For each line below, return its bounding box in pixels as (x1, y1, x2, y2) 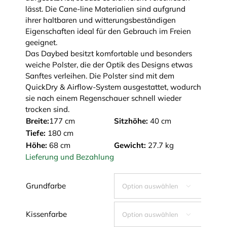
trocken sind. (25, 104, 69, 114)
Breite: (25, 116, 49, 126)
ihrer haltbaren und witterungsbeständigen (25, 15, 176, 25)
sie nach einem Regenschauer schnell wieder (25, 93, 181, 103)
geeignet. (25, 37, 57, 47)
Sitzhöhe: (113, 116, 148, 126)
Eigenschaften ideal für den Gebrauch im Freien (25, 26, 191, 36)
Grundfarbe (25, 180, 66, 191)
